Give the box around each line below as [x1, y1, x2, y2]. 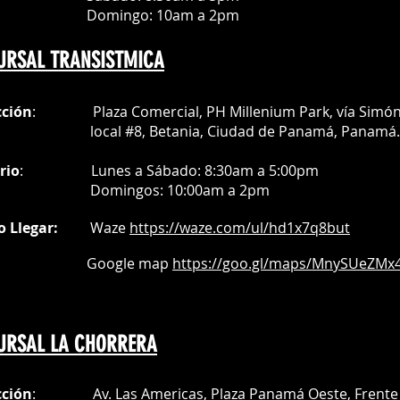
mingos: [110, 180, 167, 201]
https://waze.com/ [129, 218, 251, 238]
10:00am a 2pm [167, 180, 270, 201]
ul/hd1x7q [251, 218, 319, 238]
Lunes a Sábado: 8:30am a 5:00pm [91, 161, 319, 181]
